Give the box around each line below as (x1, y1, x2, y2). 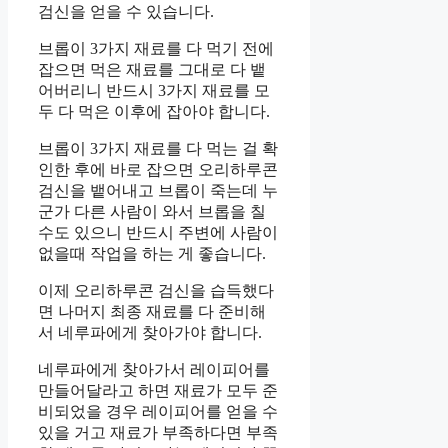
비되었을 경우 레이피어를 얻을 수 (38, 402, 278, 420)
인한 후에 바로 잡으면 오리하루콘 (38, 160, 278, 178)
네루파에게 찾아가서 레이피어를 (38, 360, 270, 378)
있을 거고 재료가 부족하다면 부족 (38, 423, 278, 441)
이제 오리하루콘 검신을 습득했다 (38, 281, 274, 299)
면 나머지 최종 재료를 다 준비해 (38, 302, 266, 320)
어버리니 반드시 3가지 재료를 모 (38, 81, 270, 99)
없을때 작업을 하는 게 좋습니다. (38, 244, 266, 262)
